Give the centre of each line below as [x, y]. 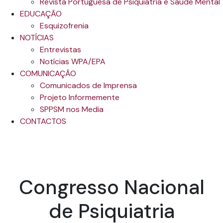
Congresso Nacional [111, 187]
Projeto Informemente [80, 97]
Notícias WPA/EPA [73, 61]
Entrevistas [60, 50]
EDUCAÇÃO [41, 14]
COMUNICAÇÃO [48, 73]
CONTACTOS [43, 121]
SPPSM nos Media [72, 109]
